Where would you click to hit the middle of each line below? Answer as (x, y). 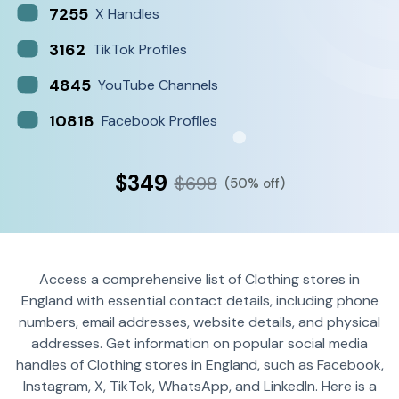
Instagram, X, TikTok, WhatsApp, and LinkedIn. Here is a (199, 386)
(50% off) (254, 183)
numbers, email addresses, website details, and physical (199, 322)
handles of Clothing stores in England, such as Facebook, (199, 365)
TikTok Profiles (140, 49)
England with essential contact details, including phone (199, 301)
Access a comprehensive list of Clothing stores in (199, 279)
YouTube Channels (158, 85)
